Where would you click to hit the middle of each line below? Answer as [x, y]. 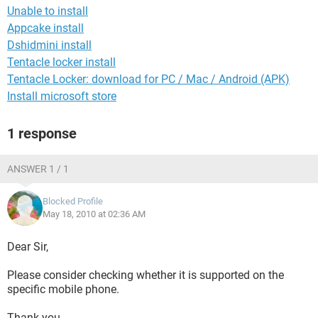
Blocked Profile [73, 201]
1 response [42, 133]
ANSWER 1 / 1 [38, 169]
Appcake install [45, 28]
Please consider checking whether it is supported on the [146, 275]
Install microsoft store [62, 96]
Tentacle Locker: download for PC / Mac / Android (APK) [148, 79]
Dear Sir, [28, 247]
